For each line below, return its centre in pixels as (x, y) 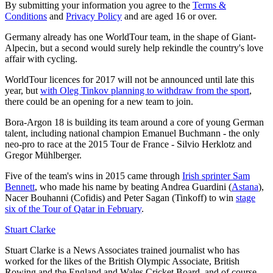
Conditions (26, 16)
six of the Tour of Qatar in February (73, 208)
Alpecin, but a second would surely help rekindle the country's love (134, 48)
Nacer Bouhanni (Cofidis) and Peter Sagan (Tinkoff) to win (120, 197)
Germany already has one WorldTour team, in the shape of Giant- (130, 37)
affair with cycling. (41, 58)
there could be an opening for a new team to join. (99, 101)
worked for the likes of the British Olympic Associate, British (122, 261)
